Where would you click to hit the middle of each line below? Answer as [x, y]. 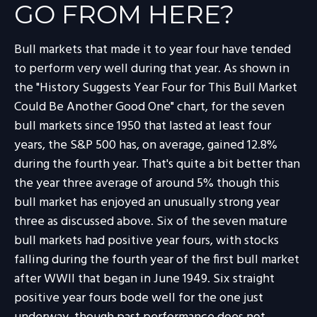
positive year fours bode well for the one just [139, 298]
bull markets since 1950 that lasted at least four [143, 126]
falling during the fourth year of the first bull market [157, 260]
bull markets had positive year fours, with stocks [146, 241]
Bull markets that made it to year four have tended [152, 50]
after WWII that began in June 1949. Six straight [144, 279]
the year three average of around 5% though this [147, 183]
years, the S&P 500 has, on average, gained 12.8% [146, 145]
